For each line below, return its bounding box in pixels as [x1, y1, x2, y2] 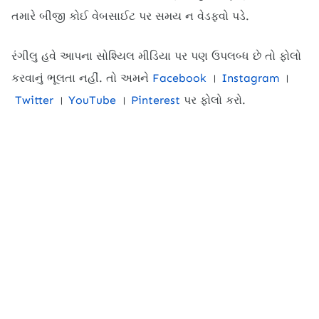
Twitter [15, 93, 53, 108]
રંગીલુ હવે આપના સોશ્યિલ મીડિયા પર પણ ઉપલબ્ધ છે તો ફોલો [11, 49, 301, 63]
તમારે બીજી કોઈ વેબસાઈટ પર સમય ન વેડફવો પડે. [11, 9, 249, 23]
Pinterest [131, 93, 180, 108]
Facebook [152, 71, 206, 85]
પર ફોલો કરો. [180, 93, 246, 108]
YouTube [68, 93, 116, 108]
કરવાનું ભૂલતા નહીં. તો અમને [11, 71, 152, 85]
